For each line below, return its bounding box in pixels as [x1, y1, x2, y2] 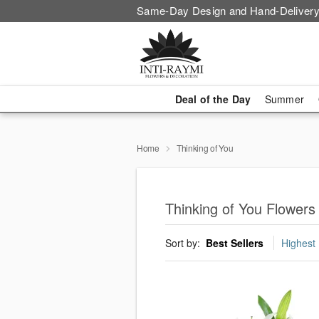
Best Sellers [206, 236, 263, 251]
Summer [265, 92, 304, 106]
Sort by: [165, 236, 203, 251]
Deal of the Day [174, 92, 251, 106]
